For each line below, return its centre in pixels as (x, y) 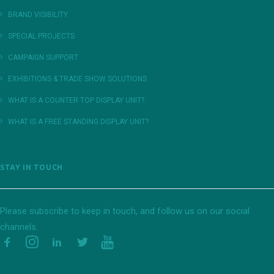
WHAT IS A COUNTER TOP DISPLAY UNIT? (76, 100)
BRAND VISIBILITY (38, 15)
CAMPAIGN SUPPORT (43, 57)
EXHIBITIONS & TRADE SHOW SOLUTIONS (77, 79)
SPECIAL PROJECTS (41, 36)
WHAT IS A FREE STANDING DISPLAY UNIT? (78, 122)
